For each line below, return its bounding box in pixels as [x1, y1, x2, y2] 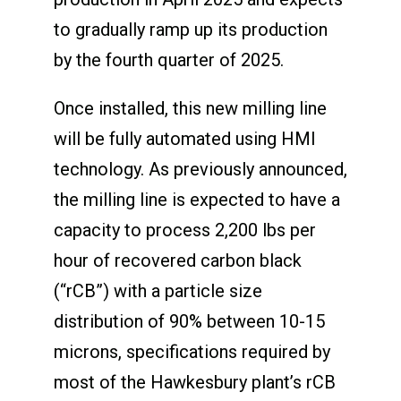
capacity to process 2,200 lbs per [53, 218, 316, 241]
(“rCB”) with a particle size [53, 279, 262, 302]
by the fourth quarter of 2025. [53, 48, 284, 71]
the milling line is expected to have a [53, 188, 340, 210]
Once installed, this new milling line [53, 97, 327, 119]
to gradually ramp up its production [53, 18, 328, 40]
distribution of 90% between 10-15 [53, 310, 325, 332]
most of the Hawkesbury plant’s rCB [53, 371, 336, 393]
